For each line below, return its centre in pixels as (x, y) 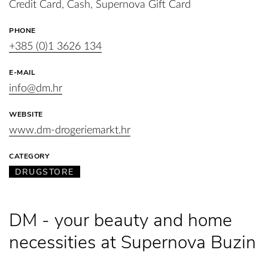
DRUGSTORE (45, 172)
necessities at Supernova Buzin (133, 243)
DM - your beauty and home (121, 220)
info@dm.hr (36, 89)
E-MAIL (22, 72)
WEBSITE (26, 114)
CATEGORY (29, 156)
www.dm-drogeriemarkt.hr (70, 130)
